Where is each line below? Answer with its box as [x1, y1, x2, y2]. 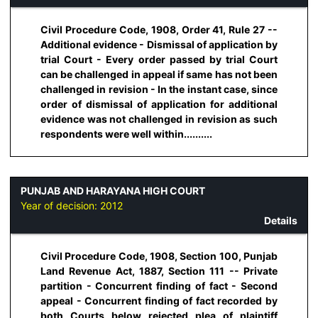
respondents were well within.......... [40, 127, 212, 140]
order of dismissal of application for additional [40, 97, 278, 110]
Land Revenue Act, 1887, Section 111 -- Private [40, 265, 278, 278]
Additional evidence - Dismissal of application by [40, 38, 278, 50]
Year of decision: [21, 199, 100, 212]
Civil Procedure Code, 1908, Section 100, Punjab [40, 250, 278, 263]
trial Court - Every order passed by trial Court [40, 53, 278, 65]
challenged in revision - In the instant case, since [40, 82, 278, 95]
